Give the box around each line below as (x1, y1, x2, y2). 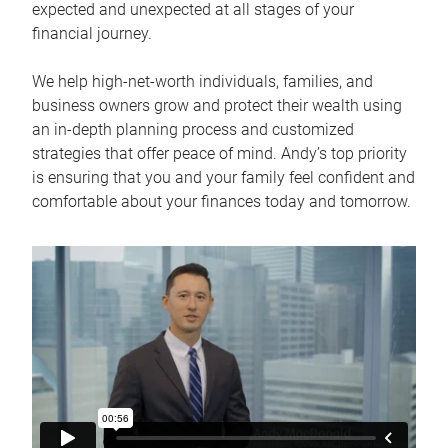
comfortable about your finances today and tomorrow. (32, 192, 411, 211)
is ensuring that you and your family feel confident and (32, 168, 415, 187)
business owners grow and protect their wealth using (32, 96, 402, 115)
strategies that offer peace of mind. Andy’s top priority (32, 144, 407, 163)
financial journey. (32, 24, 152, 43)
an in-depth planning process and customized (32, 120, 354, 139)
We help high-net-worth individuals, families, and (32, 72, 373, 91)
